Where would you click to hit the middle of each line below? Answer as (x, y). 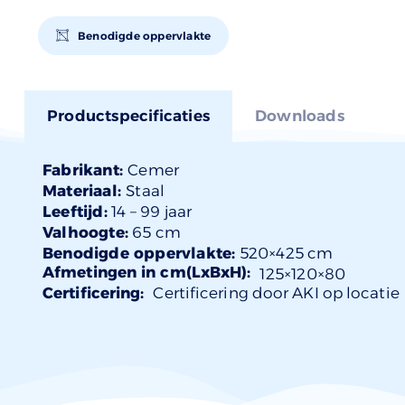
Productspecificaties (128, 115)
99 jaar (166, 211)
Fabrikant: (85, 170)
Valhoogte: (85, 232)
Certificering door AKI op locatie (276, 292)
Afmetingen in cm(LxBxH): (147, 272)
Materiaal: (85, 190)
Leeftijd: (75, 211)
